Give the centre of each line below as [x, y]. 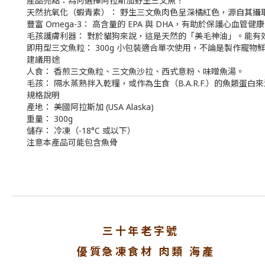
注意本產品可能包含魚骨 [72, 142]
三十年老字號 [141, 231]
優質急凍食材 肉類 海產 [141, 251]
